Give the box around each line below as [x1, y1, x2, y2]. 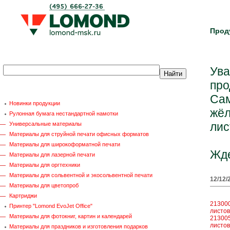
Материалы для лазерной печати [9, 151, 95, 158]
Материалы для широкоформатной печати [9, 141, 120, 147]
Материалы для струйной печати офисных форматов [9, 131, 149, 137]
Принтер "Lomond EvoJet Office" [9, 203, 92, 209]
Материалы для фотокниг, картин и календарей [9, 213, 132, 219]
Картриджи [9, 193, 37, 199]
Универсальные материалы [9, 121, 82, 127]
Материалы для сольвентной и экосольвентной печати [9, 172, 152, 178]
